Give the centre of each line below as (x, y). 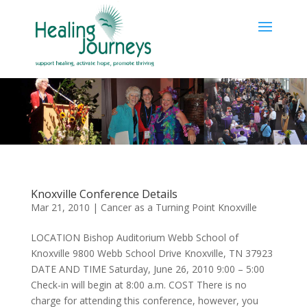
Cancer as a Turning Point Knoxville (179, 207)
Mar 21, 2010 (60, 207)
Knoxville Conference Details (104, 194)
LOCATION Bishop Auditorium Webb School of (134, 237)
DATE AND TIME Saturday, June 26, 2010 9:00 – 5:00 (147, 269)
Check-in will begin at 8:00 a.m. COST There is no (138, 284)
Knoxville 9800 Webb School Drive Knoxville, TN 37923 (151, 253)
